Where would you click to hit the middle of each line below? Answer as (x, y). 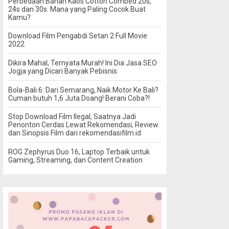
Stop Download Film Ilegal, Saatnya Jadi (72, 117)
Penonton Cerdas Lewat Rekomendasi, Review (83, 125)
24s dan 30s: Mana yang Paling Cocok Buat (77, 9)
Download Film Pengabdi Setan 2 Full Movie (78, 36)
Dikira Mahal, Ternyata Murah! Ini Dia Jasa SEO (83, 63)
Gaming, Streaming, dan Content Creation (75, 160)
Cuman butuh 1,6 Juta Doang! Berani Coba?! (79, 98)
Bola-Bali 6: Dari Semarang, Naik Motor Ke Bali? (83, 90)
